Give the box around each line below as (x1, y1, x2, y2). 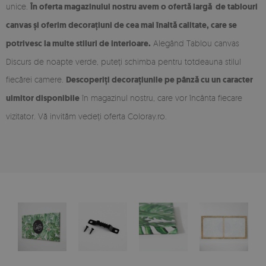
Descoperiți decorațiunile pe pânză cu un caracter (66, 74, 253, 85)
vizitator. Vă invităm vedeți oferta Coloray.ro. (6, 110, 167, 121)
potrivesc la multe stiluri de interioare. (6, 37, 151, 49)
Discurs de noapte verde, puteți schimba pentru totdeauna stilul (6, 56, 241, 66)
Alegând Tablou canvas (151, 37, 239, 48)
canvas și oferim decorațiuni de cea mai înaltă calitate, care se (6, 19, 237, 31)
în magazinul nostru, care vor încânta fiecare (80, 92, 242, 103)
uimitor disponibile (6, 92, 80, 104)
